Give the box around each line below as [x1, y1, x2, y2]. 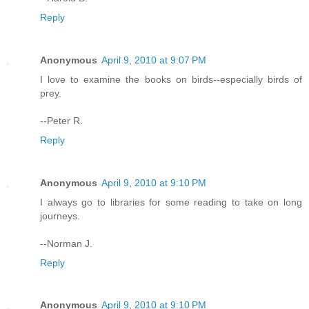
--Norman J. [40, 237, 92, 249]
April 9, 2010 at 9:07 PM [101, 54, 206, 66]
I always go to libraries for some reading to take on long [40, 196, 302, 208]
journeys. [40, 210, 80, 221]
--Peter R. [40, 114, 83, 126]
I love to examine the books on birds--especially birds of [40, 73, 302, 85]
